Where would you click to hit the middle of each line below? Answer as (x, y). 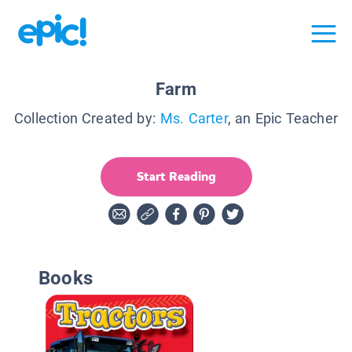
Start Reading (176, 176)
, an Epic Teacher (282, 118)
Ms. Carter (194, 118)
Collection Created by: (85, 118)
